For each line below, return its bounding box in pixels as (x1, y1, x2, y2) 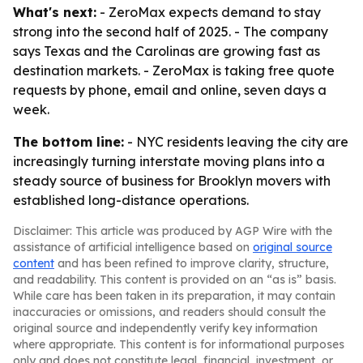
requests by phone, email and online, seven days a (13, 82, 327, 98)
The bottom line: (13, 134, 124, 150)
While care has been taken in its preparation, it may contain (13, 288, 335, 303)
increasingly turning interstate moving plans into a (13, 153, 325, 169)
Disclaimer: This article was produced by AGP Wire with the (13, 224, 332, 238)
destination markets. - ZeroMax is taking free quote (13, 62, 335, 79)
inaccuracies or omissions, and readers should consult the (13, 305, 326, 319)
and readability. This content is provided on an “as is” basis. (13, 272, 336, 287)
